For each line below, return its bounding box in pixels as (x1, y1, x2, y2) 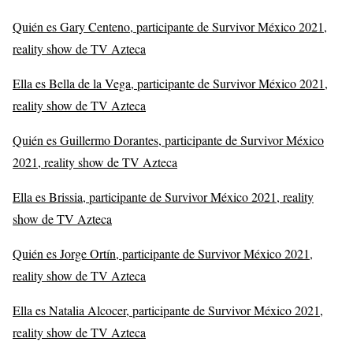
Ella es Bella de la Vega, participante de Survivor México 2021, (13, 74, 328, 91)
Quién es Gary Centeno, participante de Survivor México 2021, (13, 17, 327, 35)
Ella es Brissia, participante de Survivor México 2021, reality (13, 188, 314, 205)
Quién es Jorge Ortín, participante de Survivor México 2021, (13, 244, 313, 262)
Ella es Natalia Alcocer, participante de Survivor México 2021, (13, 301, 323, 318)
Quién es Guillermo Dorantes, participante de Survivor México (13, 131, 324, 148)
